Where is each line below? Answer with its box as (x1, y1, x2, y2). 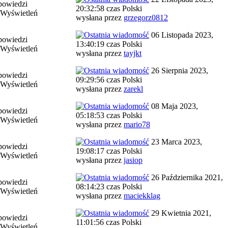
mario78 (124, 120, 150, 129)
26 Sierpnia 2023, (149, 66, 208, 75)
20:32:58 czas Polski (76, 4, 142, 13)
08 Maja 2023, (149, 102, 198, 110)
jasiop (124, 156, 142, 164)
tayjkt (124, 49, 141, 58)
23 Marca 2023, (149, 137, 202, 146)
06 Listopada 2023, (149, 31, 213, 39)
